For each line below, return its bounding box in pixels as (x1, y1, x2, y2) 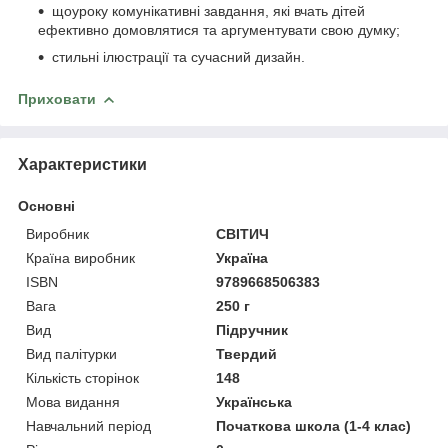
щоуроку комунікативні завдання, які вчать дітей (52, 2, 365, 19)
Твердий (216, 345, 278, 362)
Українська (216, 393, 293, 410)
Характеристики (18, 155, 147, 173)
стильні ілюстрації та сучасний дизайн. (52, 48, 305, 65)
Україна (216, 249, 269, 266)
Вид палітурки (26, 345, 117, 362)
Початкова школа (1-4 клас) (216, 417, 412, 434)
